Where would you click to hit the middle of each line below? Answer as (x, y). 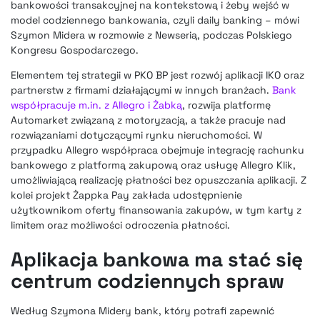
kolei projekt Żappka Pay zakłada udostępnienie (126, 195)
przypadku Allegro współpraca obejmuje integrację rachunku (157, 150)
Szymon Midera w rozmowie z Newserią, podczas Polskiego (151, 35)
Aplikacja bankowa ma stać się (157, 260)
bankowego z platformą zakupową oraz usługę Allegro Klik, (153, 165)
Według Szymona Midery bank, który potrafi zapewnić (142, 310)
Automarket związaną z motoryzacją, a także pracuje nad (148, 120)
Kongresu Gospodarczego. (75, 50)
